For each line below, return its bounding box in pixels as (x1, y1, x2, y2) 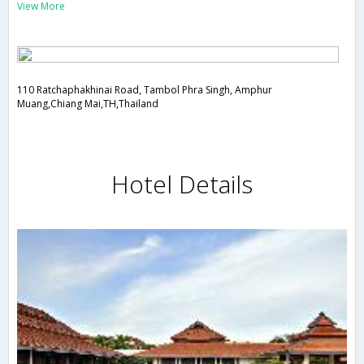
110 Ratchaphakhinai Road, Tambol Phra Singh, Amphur (17, 83, 272, 97)
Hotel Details (111, 167, 253, 201)
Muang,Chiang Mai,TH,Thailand (17, 97, 158, 111)
